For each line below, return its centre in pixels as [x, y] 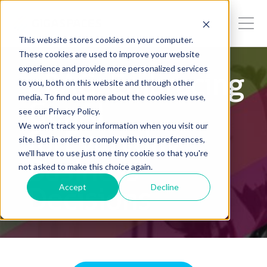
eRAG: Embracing [135, 86]
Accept [73, 187]
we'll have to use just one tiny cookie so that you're [113, 153]
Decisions [89, 200]
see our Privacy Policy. [59, 111]
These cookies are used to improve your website [109, 54]
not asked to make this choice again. [85, 166]
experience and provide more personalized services [113, 68]
